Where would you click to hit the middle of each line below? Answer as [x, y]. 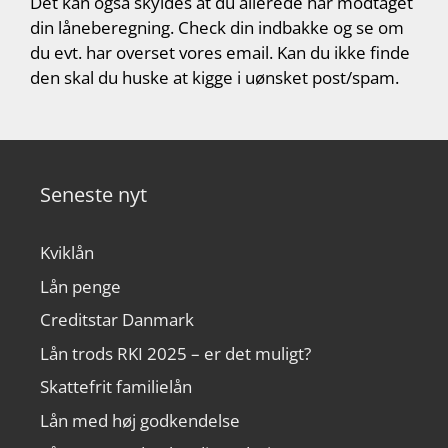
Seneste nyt [93, 194]
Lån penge [80, 286]
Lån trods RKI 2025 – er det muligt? [175, 353]
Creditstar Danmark [117, 319]
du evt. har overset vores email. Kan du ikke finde [220, 52]
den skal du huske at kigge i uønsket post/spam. [214, 77]
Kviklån [67, 252]
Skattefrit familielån [116, 386]
